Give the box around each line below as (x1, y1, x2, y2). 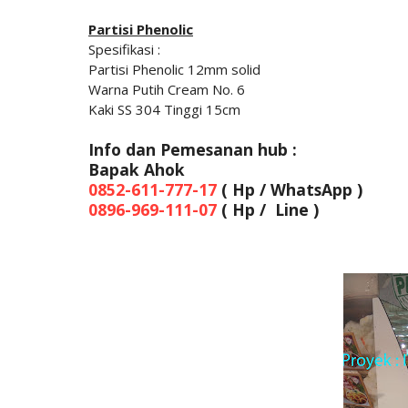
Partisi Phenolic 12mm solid (88, 59, 260, 78)
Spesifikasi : (88, 39, 160, 58)
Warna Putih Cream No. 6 (88, 79, 245, 98)
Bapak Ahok (88, 158, 185, 180)
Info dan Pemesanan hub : (88, 138, 297, 160)
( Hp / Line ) (221, 198, 319, 220)
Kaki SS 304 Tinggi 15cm (88, 99, 240, 118)
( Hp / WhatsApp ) (217, 178, 362, 200)
